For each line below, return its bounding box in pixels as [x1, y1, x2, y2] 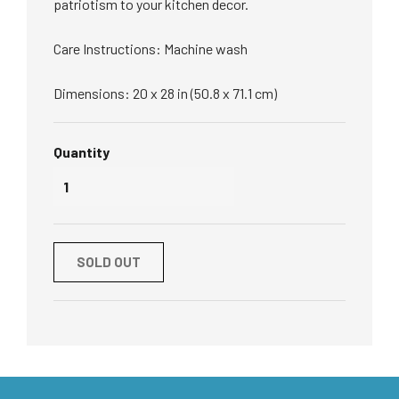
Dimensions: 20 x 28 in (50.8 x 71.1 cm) [53, 85, 277, 102]
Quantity [53, 143, 110, 160]
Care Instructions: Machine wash [53, 40, 248, 57]
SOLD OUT [77, 254, 141, 270]
